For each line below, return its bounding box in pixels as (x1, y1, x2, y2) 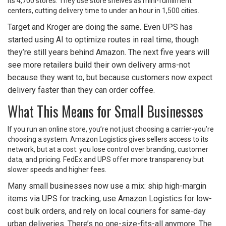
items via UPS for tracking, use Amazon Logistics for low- (8, 194, 212, 204)
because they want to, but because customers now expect (8, 73, 212, 83)
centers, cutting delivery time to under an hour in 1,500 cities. (8, 7, 199, 15)
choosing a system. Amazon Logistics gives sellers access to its (8, 135, 208, 144)
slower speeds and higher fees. (8, 165, 106, 174)
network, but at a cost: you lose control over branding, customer (8, 145, 208, 154)
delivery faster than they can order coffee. (8, 85, 155, 95)
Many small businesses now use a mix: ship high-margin (8, 181, 206, 191)
